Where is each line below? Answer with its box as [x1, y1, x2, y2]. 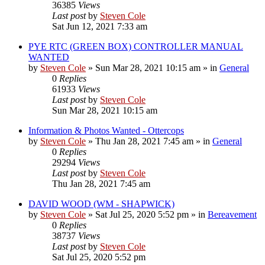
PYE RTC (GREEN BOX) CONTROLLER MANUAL [28, 41, 243, 51]
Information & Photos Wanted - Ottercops [28, 125, 184, 135]
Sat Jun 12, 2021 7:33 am [52, 21, 147, 31]
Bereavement [208, 209, 257, 219]
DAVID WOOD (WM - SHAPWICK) [28, 198, 174, 209]
